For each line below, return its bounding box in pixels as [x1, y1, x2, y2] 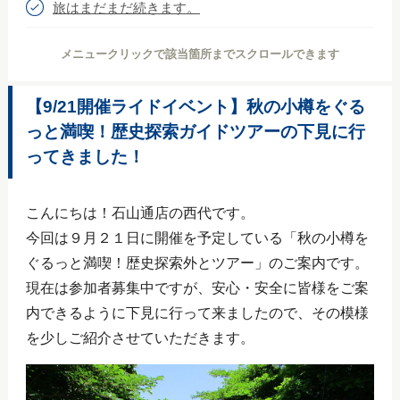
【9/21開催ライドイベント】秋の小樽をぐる [25, 96, 365, 116]
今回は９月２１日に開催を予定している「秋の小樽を [25, 229, 369, 246]
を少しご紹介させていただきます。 [25, 329, 254, 346]
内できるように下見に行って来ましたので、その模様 [25, 304, 369, 321]
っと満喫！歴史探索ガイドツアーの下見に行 [25, 121, 365, 141]
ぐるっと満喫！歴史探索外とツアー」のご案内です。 [25, 254, 369, 271]
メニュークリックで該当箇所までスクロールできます [61, 46, 339, 61]
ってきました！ [25, 146, 145, 166]
